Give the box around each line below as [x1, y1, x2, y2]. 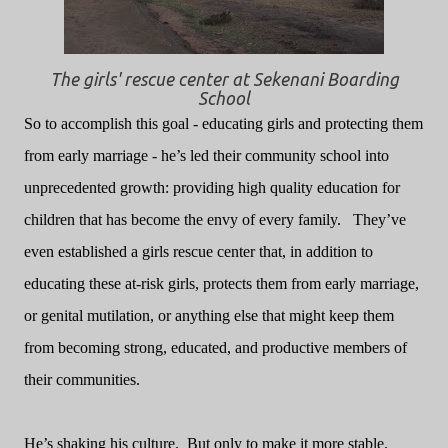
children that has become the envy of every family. [24, 211, 341, 228]
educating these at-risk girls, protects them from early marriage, [24, 275, 419, 292]
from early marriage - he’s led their [24, 147, 245, 164]
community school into [245, 147, 389, 164]
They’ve [353, 211, 406, 228]
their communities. [24, 371, 140, 388]
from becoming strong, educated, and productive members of [24, 339, 407, 356]
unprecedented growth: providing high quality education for [24, 179, 400, 196]
